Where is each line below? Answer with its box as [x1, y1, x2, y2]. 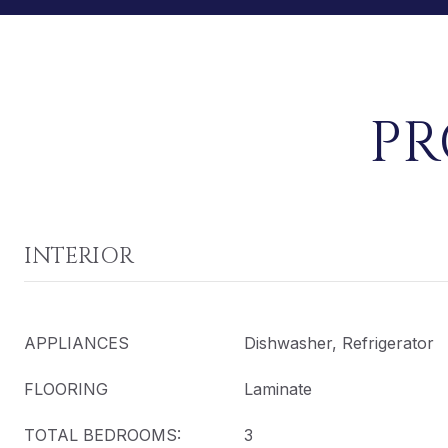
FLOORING [24, 379, 108, 399]
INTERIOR [24, 242, 134, 271]
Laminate [244, 379, 312, 399]
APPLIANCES [24, 333, 129, 353]
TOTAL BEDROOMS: [24, 425, 181, 445]
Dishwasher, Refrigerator [244, 333, 434, 353]
